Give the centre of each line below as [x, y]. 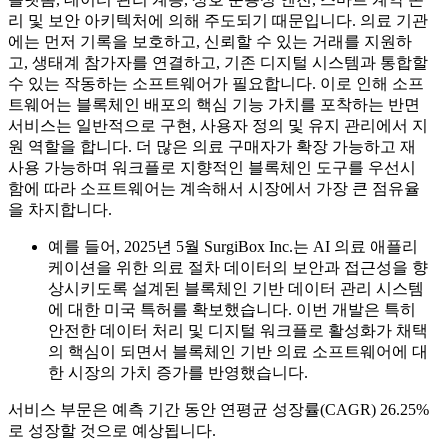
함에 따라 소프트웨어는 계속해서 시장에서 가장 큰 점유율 [214, 189]
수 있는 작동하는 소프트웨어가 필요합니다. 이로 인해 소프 [216, 84]
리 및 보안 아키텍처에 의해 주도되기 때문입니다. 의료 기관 [218, 21]
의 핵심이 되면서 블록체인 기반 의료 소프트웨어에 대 [238, 352]
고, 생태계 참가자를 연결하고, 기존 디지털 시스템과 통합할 [218, 63]
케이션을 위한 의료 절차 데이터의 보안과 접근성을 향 [238, 268]
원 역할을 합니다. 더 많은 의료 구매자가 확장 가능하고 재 [212, 147]
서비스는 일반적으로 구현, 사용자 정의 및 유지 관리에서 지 [218, 126]
